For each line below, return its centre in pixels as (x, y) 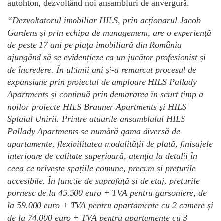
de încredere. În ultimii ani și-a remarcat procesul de (102, 69)
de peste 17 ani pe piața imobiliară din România (94, 45)
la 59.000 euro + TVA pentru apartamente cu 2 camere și (110, 205)
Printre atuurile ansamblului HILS (123, 119)
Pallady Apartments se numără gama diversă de (94, 131)
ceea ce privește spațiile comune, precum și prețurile (102, 168)
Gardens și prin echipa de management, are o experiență (109, 32)
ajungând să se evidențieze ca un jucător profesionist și (107, 57)
